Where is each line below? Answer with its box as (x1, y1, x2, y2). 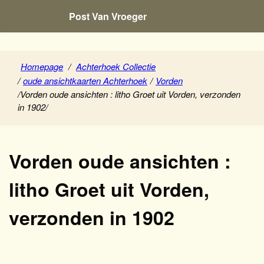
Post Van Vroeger (69, 9, 147, 23)
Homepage (21, 60, 63, 72)
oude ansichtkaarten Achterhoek (23, 74, 147, 87)
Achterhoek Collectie (76, 60, 156, 72)
